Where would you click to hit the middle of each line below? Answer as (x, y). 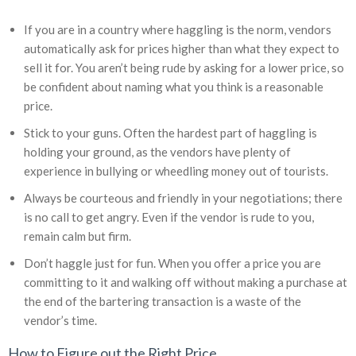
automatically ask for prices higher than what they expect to (182, 49)
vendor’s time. (60, 321)
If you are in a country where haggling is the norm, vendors (178, 30)
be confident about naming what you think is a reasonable (174, 87)
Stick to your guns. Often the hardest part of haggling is (170, 133)
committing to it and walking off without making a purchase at (186, 282)
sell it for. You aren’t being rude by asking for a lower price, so (184, 68)
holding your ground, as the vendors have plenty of (157, 152)
